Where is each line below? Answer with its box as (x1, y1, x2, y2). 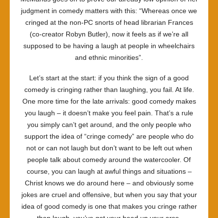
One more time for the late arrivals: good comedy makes (22, 97, 196, 105)
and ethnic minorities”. (75, 54, 143, 61)
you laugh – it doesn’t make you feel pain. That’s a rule (25, 109, 193, 117)
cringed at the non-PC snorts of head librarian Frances (25, 18, 193, 26)
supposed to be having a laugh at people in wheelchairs (23, 42, 195, 50)
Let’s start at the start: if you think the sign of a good (29, 74, 189, 82)
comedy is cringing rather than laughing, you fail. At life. (24, 86, 194, 93)
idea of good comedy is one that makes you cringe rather (21, 202, 197, 210)
